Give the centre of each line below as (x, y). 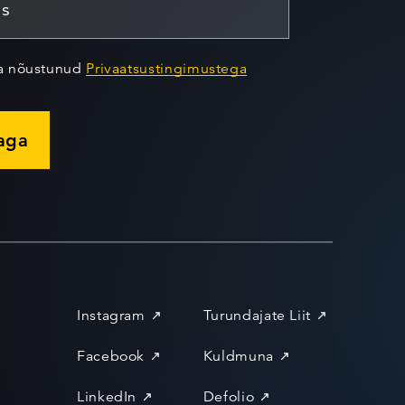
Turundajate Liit (257, 316)
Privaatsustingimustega (167, 68)
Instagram (111, 316)
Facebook (111, 356)
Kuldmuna (238, 356)
